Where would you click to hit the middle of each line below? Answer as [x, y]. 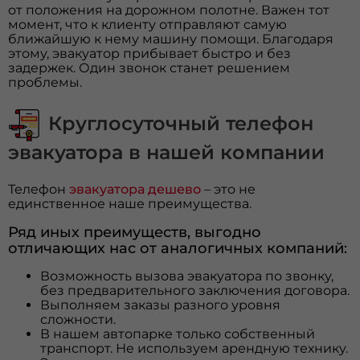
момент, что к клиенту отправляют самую [148, 24]
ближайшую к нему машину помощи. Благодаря [171, 39]
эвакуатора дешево [135, 189]
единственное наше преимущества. [130, 203]
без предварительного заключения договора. [195, 290]
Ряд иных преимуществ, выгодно [135, 231]
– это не [229, 189]
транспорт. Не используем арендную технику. [194, 348]
